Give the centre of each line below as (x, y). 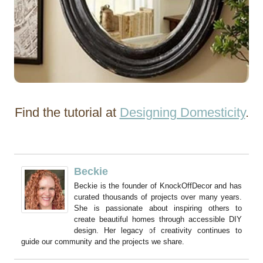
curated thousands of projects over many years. (158, 197)
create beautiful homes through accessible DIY (158, 220)
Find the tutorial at (67, 113)
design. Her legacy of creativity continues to (158, 231)
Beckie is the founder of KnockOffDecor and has (158, 186)
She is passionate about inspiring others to (158, 208)
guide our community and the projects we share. (103, 242)
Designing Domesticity (182, 113)
